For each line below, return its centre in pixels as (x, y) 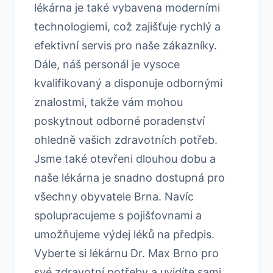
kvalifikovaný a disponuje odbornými (128, 83)
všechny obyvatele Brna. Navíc (114, 196)
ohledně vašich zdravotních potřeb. (126, 140)
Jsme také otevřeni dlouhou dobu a (125, 158)
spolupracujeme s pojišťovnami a (118, 215)
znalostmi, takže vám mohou (108, 102)
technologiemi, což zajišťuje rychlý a (127, 26)
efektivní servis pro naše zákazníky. (126, 45)
